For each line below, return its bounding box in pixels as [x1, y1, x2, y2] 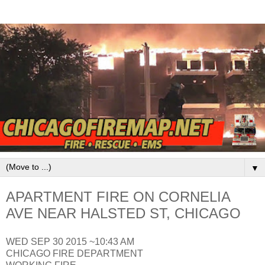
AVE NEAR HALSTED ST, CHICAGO [6, 205, 241, 222]
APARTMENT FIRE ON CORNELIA [6, 189, 230, 205]
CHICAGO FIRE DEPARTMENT [6, 248, 143, 259]
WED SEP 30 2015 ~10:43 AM [6, 237, 134, 247]
